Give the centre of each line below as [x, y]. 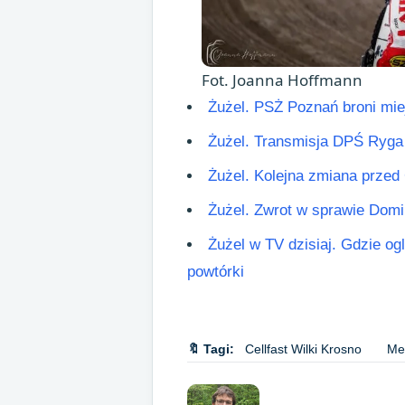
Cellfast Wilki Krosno [303, 349]
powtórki [216, 272]
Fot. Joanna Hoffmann [282, 80]
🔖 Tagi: [211, 349]
